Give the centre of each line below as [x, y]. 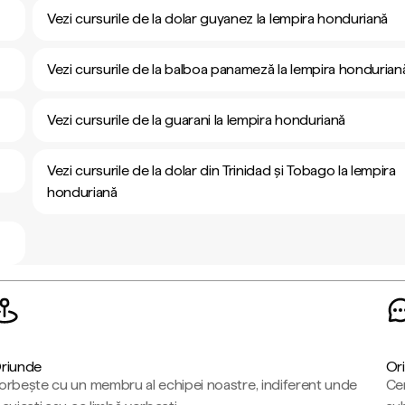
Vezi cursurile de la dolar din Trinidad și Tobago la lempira [221, 170]
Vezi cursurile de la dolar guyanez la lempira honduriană [218, 19]
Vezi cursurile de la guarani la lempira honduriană [196, 120]
